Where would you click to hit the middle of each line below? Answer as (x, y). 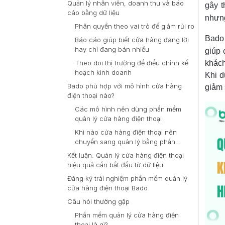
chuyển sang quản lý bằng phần (125, 142)
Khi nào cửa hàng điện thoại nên (126, 132)
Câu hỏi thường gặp (98, 202)
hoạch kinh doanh (103, 73)
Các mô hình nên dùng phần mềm (128, 109)
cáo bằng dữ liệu (93, 13)
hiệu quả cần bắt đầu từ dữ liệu (115, 165)
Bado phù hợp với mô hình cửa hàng (125, 86)
